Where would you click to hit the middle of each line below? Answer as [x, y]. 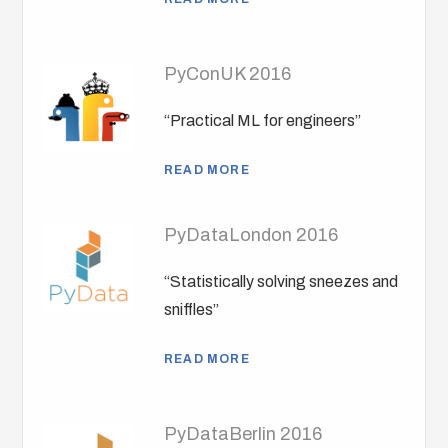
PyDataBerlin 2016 [243, 434]
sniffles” [192, 310]
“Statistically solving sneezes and [281, 282]
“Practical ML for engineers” [263, 121]
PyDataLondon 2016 [251, 235]
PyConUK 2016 [228, 74]
